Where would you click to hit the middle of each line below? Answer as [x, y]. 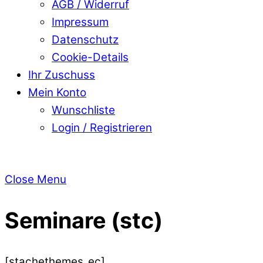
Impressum [80, 22]
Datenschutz [85, 39]
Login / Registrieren [102, 127]
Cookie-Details [90, 57]
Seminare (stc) [84, 220]
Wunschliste [83, 110]
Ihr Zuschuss [62, 75]
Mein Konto [57, 92]
